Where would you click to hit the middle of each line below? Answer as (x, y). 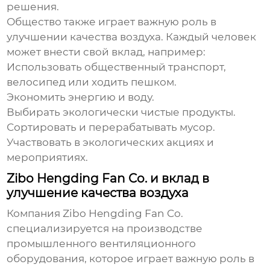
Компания (35, 214)
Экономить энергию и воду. (81, 97)
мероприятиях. (48, 158)
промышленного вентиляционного (102, 244)
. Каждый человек (209, 37)
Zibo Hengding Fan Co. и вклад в (108, 179)
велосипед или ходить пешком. (92, 82)
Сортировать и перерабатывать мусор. (111, 127)
